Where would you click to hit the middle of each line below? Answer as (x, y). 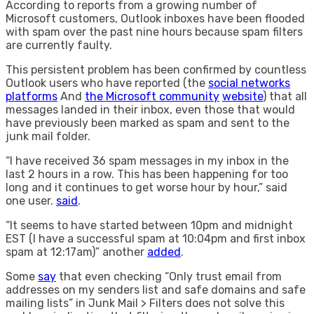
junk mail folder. (48, 136)
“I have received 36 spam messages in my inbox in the (147, 161)
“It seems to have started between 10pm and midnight (149, 225)
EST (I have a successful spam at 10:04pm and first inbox (156, 238)
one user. (31, 200)
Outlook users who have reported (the (107, 83)
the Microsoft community (152, 96)
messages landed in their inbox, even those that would (150, 109)
